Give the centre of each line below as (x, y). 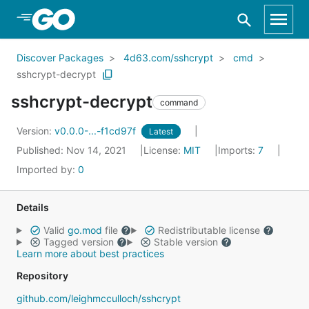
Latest (161, 131)
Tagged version (78, 242)
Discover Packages (60, 58)
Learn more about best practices (90, 253)
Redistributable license (209, 230)
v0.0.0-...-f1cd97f (97, 131)
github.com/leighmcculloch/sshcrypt (99, 298)
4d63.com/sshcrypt (168, 58)
